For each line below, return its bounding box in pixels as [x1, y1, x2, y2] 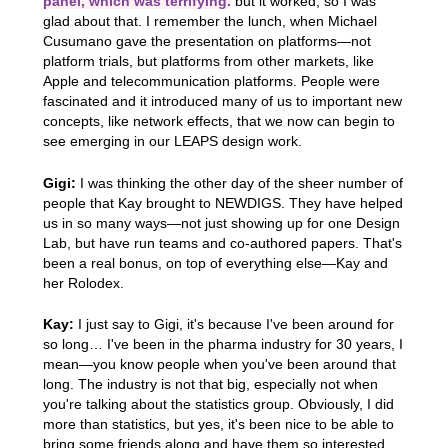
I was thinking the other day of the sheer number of [75, 174, 403, 191]
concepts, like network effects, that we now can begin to [42, 113, 395, 130]
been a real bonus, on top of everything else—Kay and [42, 254, 388, 271]
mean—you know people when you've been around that [42, 356, 396, 373]
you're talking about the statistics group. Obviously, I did [42, 396, 394, 413]
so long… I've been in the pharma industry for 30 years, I [42, 336, 403, 353]
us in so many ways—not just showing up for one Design [42, 214, 400, 231]
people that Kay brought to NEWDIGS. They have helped [42, 194, 403, 211]
